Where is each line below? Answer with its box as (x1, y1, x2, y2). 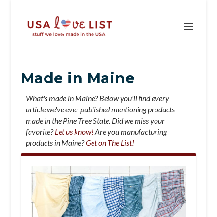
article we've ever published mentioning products (25, 105, 175, 114)
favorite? (25, 127, 55, 136)
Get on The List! (85, 138, 134, 147)
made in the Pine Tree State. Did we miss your (25, 116, 165, 125)
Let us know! (54, 127, 93, 136)
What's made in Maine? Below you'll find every (25, 93, 169, 103)
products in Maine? (25, 138, 86, 147)
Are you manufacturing (93, 127, 167, 136)
